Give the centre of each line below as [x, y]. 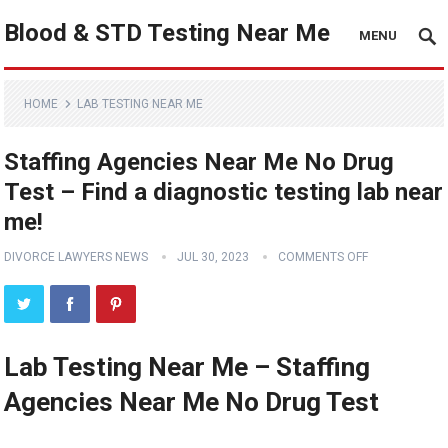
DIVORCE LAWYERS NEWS [76, 257]
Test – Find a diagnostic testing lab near [224, 192]
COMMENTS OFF [323, 257]
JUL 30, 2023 [213, 257]
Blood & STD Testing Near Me [167, 33]
